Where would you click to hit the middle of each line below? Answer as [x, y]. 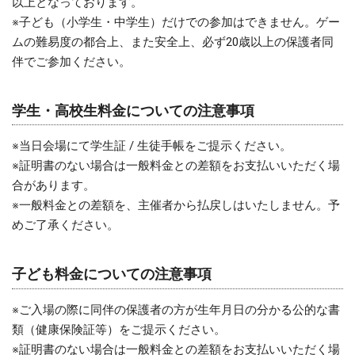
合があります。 [53, 186]
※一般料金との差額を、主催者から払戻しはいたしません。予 [176, 206]
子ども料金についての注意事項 [112, 274]
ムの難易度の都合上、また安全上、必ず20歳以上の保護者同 [173, 42]
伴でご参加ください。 [71, 61]
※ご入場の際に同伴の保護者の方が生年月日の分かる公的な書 [176, 310]
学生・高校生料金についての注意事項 [133, 110]
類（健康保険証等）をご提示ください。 [119, 330]
